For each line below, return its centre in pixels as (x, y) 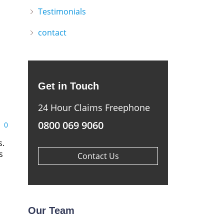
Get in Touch (68, 86)
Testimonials (62, 11)
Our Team (51, 210)
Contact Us (98, 156)
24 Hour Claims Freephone (94, 107)
